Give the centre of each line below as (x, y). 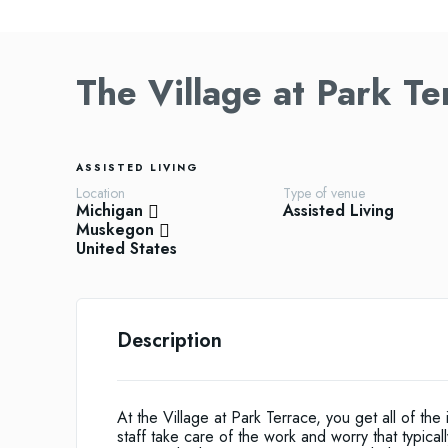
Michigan (109, 211)
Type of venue (323, 193)
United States (126, 249)
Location (100, 193)
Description (169, 341)
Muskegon (115, 230)
